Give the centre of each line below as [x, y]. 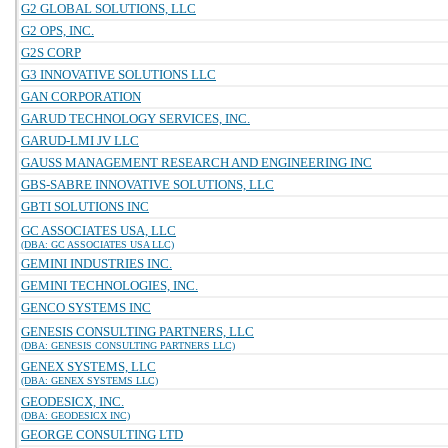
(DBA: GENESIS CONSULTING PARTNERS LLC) [128, 345]
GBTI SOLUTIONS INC [85, 206]
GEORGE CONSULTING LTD [102, 434]
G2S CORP [51, 52]
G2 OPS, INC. [57, 30]
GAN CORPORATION [81, 96]
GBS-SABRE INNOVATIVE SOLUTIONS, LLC [147, 184]
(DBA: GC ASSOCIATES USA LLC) [97, 244]
